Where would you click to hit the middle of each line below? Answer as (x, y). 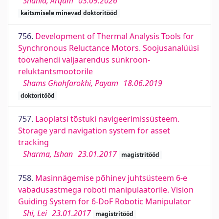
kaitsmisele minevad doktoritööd (69, 13)
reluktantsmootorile (55, 71)
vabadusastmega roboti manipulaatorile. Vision (106, 190)
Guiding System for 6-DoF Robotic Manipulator (105, 201)
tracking (33, 142)
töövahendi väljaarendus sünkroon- (84, 60)
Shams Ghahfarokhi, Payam (71, 83)
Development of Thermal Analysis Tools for (115, 36)
